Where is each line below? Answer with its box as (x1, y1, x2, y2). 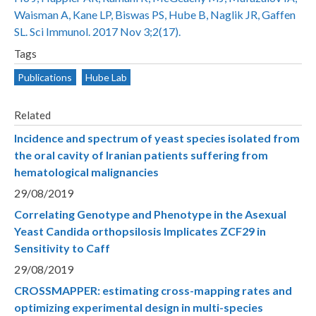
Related (14, 108, 51, 121)
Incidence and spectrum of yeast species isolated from (14, 130, 300, 145)
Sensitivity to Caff (14, 241, 110, 255)
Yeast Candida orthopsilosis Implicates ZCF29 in (14, 224, 266, 238)
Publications (18, 71, 73, 83)
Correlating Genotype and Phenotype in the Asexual (14, 207, 286, 221)
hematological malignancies (14, 164, 159, 178)
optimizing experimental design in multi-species (14, 300, 263, 314)
